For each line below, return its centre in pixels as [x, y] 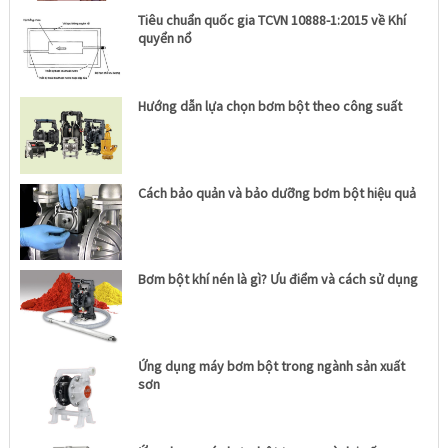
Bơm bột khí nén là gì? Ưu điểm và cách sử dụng [278, 279]
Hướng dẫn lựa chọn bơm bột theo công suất [270, 106]
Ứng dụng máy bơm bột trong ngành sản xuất [272, 365]
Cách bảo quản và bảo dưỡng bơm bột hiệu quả [277, 192]
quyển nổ [165, 37]
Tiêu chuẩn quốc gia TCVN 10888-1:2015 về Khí [272, 19]
